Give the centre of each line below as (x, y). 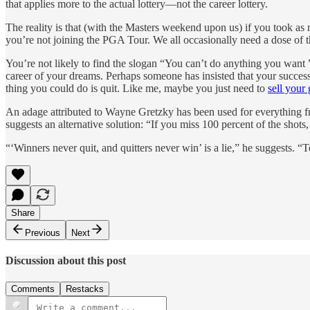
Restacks (85, 289)
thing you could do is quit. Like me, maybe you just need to (137, 88)
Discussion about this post (66, 261)
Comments (33, 289)
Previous (43, 232)
